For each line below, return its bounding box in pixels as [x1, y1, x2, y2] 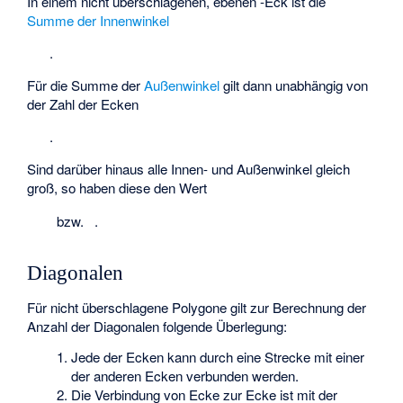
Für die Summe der [27, 76, 145, 95]
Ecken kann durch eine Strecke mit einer [126, 346, 365, 366]
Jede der [71, 346, 127, 366]
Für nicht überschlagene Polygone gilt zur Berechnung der [27, 298, 367, 318]
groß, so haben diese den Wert [27, 178, 208, 198]
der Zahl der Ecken [27, 94, 139, 114]
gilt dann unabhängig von [219, 76, 369, 95]
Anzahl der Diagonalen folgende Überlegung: [27, 317, 288, 336]
